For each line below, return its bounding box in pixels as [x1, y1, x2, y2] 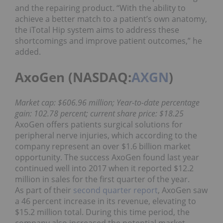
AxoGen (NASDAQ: [15, 68, 131, 86]
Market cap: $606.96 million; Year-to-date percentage [15, 97, 200, 108]
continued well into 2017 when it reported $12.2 [15, 162, 194, 174]
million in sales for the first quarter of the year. [15, 173, 190, 185]
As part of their [15, 184, 73, 196]
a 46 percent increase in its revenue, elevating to [15, 195, 196, 207]
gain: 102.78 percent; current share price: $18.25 [15, 108, 184, 119]
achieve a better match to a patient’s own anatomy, [15, 13, 207, 24]
